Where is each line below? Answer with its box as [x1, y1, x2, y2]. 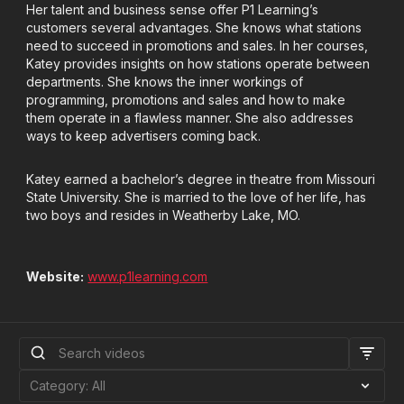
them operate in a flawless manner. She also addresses [26, 110, 354, 125]
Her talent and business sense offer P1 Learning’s [26, 2, 319, 17]
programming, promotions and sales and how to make [26, 92, 346, 107]
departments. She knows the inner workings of [26, 74, 304, 89]
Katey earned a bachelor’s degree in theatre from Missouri [26, 171, 376, 187]
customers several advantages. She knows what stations [26, 20, 363, 35]
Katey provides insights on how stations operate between [26, 56, 371, 71]
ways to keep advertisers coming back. [26, 128, 262, 143]
